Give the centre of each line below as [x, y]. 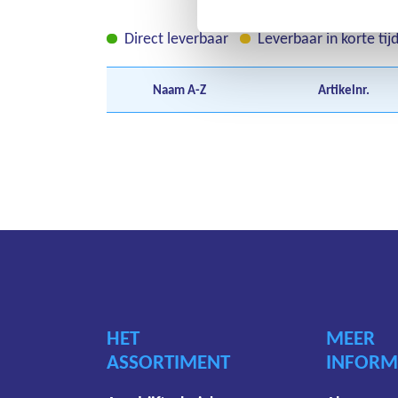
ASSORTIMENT [168, 362]
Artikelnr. [344, 90]
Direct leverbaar [175, 39]
